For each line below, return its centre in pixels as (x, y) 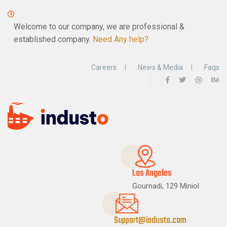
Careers (104, 67)
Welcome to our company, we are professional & (99, 27)
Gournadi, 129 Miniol (166, 186)
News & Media (160, 67)
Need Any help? (121, 39)
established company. (53, 39)
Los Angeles (152, 174)
